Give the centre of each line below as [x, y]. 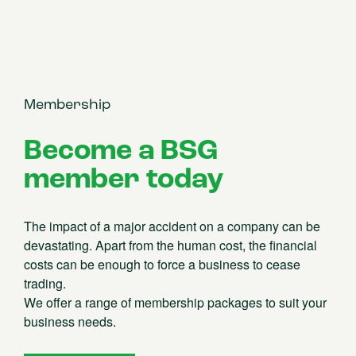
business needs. [70, 321]
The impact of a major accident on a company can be [172, 226]
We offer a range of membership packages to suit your [175, 302]
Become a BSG [121, 152]
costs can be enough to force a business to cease [162, 264]
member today [124, 180]
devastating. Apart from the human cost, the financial [170, 245]
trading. [45, 283]
